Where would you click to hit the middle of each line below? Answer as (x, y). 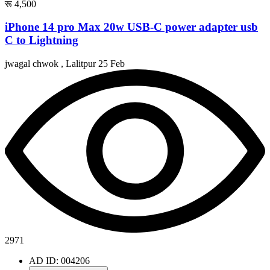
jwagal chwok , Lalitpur (52, 64)
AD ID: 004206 (59, 260)
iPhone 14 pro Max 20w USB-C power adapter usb (131, 27)
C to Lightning (42, 40)
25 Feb (111, 64)
